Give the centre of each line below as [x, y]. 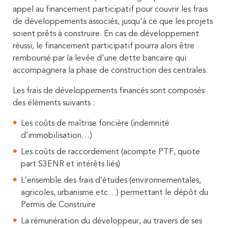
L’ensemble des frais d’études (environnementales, [111, 180]
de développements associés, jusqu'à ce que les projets [113, 22]
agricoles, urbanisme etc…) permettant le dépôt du [115, 193]
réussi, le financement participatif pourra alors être [104, 46]
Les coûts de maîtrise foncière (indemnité [95, 123]
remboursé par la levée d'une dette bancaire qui [99, 58]
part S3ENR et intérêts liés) [70, 164]
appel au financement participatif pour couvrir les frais [110, 9]
